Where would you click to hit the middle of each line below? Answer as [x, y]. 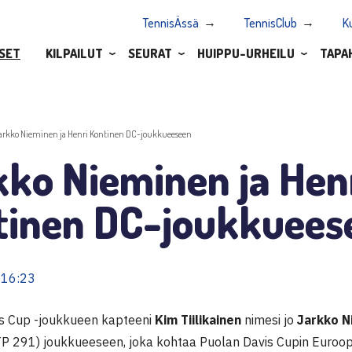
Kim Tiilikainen [198, 319]
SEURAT [150, 53]
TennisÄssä [171, 23]
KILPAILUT [74, 53]
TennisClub [271, 23]
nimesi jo [269, 319]
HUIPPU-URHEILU [246, 53]
